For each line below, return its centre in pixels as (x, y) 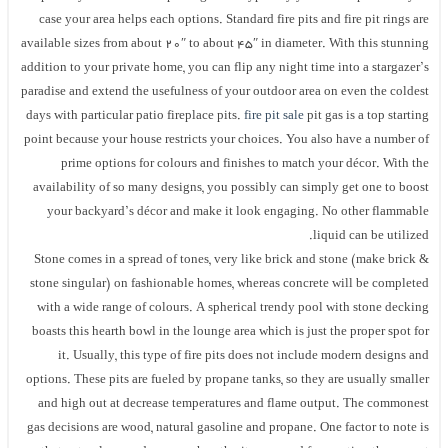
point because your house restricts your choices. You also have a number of (227, 140)
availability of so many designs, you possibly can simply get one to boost (231, 188)
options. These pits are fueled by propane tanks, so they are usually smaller (228, 380)
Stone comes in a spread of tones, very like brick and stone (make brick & (232, 260)
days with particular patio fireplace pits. (135, 116)
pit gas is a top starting (367, 116)
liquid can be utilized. (371, 236)
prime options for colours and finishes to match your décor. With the (245, 164)
